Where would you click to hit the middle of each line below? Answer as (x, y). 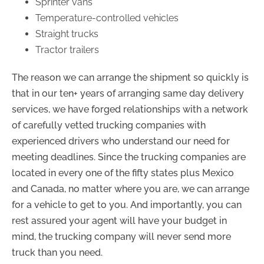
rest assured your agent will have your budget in (119, 220)
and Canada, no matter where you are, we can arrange (131, 189)
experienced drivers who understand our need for (121, 141)
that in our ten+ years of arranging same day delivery (128, 93)
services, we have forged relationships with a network (130, 109)
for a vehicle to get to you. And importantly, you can (127, 204)
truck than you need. (57, 252)
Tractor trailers (67, 49)
